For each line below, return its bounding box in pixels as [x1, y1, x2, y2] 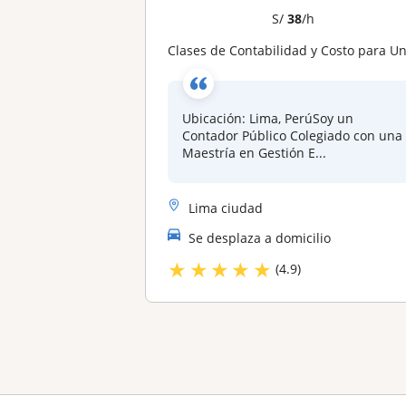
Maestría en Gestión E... [182, 144, 327, 161]
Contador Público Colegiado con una [182, 127, 403, 144]
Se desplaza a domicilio [188, 228, 332, 246]
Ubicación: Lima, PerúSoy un [182, 110, 354, 127]
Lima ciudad [188, 198, 264, 217]
